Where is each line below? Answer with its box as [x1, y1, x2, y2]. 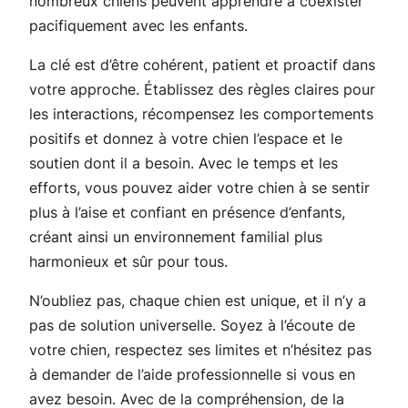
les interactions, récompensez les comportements [29, 104, 373, 123]
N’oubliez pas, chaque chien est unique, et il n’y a [29, 291, 366, 310]
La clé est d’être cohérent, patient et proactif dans [29, 55, 375, 74]
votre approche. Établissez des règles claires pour [29, 79, 375, 98]
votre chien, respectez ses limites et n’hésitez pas [29, 340, 372, 359]
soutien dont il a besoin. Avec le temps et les [29, 153, 338, 172]
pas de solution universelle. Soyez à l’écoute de [29, 315, 355, 334]
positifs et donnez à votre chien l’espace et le [29, 128, 342, 148]
